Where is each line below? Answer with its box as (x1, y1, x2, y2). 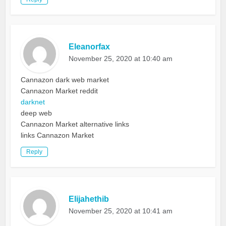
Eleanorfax (69, 42, 110, 51)
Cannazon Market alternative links (21, 120, 130, 129)
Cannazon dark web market (21, 76, 109, 84)
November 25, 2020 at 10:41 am (69, 207, 173, 215)
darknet (21, 98, 45, 106)
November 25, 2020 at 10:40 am (69, 54, 173, 63)
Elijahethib (69, 195, 109, 204)
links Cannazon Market (21, 131, 94, 140)
